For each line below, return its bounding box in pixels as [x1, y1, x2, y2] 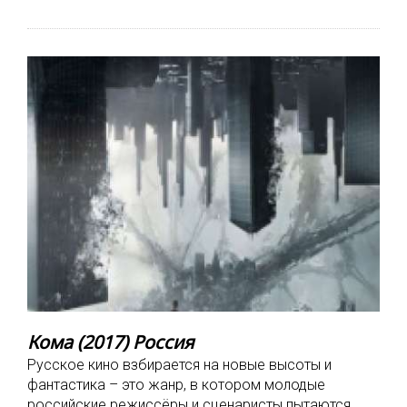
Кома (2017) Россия [27, 330, 194, 355]
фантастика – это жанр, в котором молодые [27, 376, 325, 394]
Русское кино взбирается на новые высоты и [27, 356, 332, 374]
